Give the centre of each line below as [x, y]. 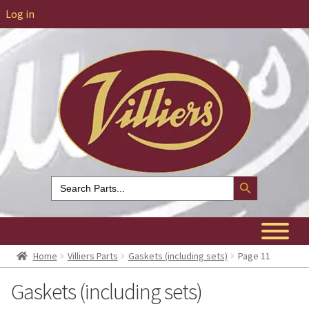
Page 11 [254, 256]
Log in [20, 14]
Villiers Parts [92, 256]
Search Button [250, 175]
